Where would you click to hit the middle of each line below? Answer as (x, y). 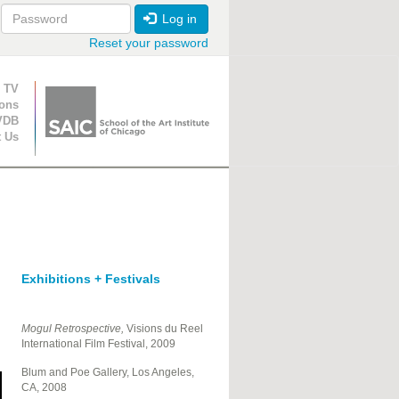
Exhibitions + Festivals (90, 279)
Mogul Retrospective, (73, 329)
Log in (178, 19)
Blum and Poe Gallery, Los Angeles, (107, 373)
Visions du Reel (164, 329)
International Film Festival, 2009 (99, 344)
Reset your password (149, 43)
